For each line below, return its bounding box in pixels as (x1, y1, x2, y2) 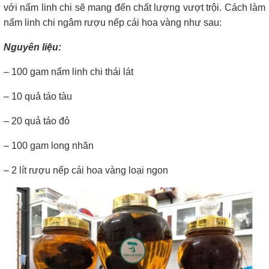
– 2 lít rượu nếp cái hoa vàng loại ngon (4, 165, 168, 175)
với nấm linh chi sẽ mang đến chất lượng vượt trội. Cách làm (4, 2, 265, 13)
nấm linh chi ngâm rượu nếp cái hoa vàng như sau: (4, 17, 222, 28)
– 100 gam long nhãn (4, 140, 94, 151)
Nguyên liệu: (4, 41, 61, 52)
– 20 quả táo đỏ (4, 115, 70, 126)
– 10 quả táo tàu (4, 91, 72, 101)
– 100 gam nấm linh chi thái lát (4, 66, 133, 77)
